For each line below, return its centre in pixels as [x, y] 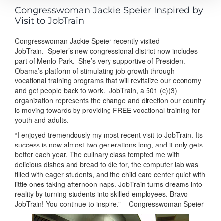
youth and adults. [42, 120]
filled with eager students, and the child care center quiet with [110, 174]
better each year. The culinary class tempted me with [97, 154]
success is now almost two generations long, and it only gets [109, 144]
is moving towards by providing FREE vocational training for [108, 110]
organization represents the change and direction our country [110, 100]
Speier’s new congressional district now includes [123, 51]
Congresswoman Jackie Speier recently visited [87, 41]
